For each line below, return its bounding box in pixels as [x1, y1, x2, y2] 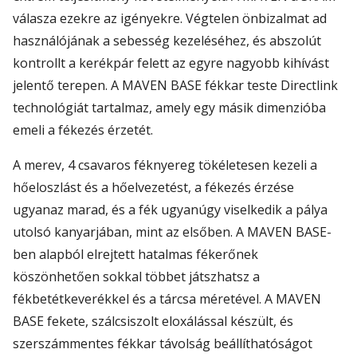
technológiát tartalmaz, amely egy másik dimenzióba [13, 98, 326, 116]
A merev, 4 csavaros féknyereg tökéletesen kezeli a [13, 155, 317, 174]
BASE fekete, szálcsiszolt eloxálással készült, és [13, 312, 293, 330]
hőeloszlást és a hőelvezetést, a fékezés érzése [13, 178, 294, 196]
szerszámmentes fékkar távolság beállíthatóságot [13, 334, 312, 352]
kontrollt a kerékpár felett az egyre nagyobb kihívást [13, 53, 329, 72]
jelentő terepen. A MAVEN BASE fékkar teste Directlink [13, 76, 338, 94]
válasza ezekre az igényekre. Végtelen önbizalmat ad [13, 9, 327, 27]
